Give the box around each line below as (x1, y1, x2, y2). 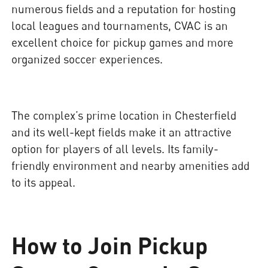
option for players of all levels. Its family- (11, 142, 219, 156)
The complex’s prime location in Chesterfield (11, 108, 237, 123)
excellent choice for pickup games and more (11, 35, 234, 49)
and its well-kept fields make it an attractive (11, 125, 232, 139)
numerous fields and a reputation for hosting (11, 1, 236, 16)
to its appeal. (11, 175, 76, 190)
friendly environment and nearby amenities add (11, 159, 250, 173)
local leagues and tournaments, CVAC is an (11, 18, 229, 32)
